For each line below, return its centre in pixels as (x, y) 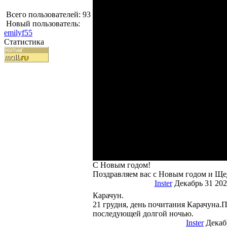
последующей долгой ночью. (143, 214)
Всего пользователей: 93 (47, 14)
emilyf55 (18, 33)
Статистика (24, 42)
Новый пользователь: (42, 24)
